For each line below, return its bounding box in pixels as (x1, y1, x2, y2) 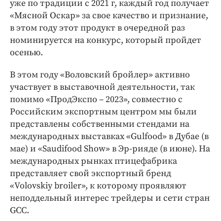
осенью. (10, 47, 43, 59)
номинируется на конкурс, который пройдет (10, 35, 201, 46)
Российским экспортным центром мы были (10, 106, 197, 118)
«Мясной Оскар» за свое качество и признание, (10, 10, 208, 22)
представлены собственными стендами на (10, 118, 189, 130)
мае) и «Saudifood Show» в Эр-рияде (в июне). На (10, 143, 210, 155)
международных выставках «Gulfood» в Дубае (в (10, 131, 209, 143)
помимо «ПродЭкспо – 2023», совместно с (10, 94, 183, 106)
